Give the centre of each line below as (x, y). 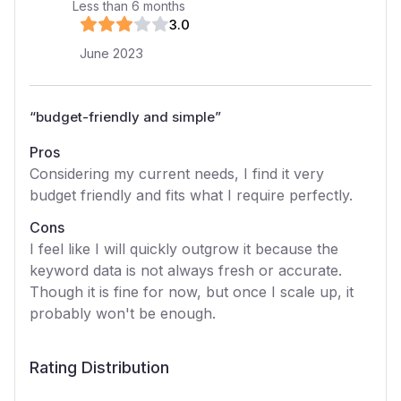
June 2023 (111, 53)
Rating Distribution (99, 367)
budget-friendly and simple (125, 117)
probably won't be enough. (123, 313)
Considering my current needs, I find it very (177, 174)
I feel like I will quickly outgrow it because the (184, 249)
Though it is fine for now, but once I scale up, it (192, 292)
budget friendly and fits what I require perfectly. (191, 195)
